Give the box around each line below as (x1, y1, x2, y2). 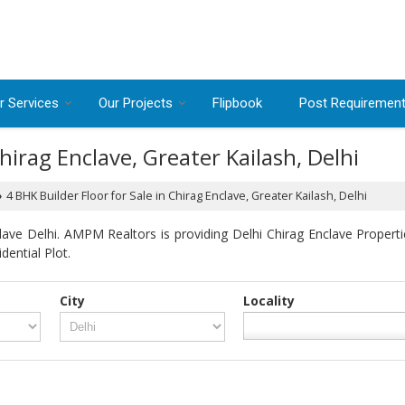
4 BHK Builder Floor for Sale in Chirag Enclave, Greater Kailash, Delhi (4, 188, 367, 203)
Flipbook (212, 95, 262, 111)
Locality (243, 292, 296, 309)
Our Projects (99, 95, 173, 111)
